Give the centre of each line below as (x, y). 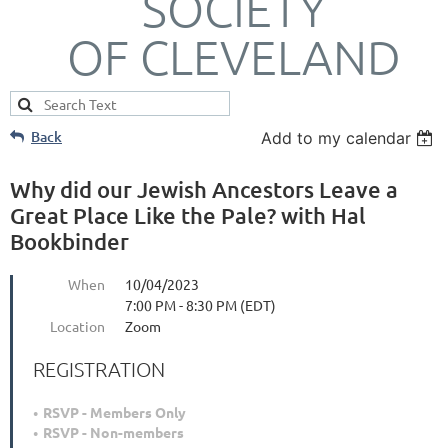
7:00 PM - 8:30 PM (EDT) (200, 305)
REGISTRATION (99, 369)
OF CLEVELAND (234, 56)
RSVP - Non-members (113, 432)
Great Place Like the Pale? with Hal (188, 215)
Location (77, 326)
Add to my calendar (336, 138)
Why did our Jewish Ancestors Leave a (204, 189)
